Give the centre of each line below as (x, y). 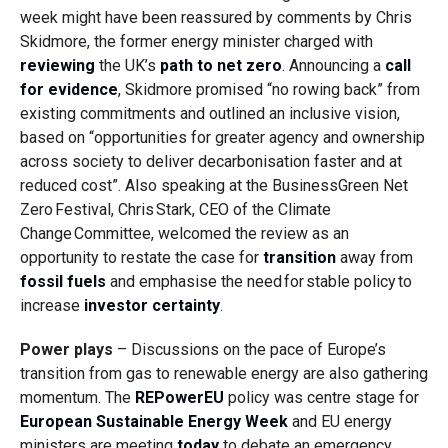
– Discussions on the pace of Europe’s (249, 349)
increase (51, 305)
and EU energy (339, 421)
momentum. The (77, 397)
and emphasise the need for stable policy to (258, 281)
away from (374, 257)
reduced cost (65, 185)
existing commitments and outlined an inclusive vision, (209, 113)
